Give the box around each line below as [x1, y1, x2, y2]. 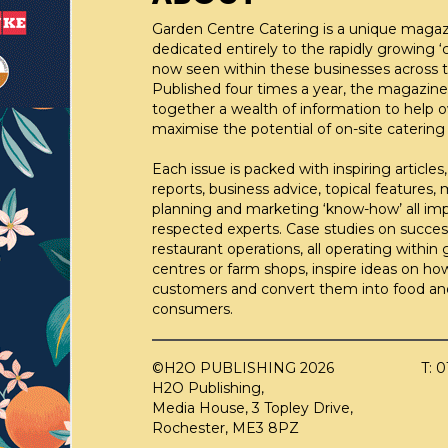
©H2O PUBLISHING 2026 [152, 358, 334, 377]
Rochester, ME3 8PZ [152, 418, 299, 437]
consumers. [152, 299, 233, 318]
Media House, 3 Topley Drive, [152, 398, 353, 417]
